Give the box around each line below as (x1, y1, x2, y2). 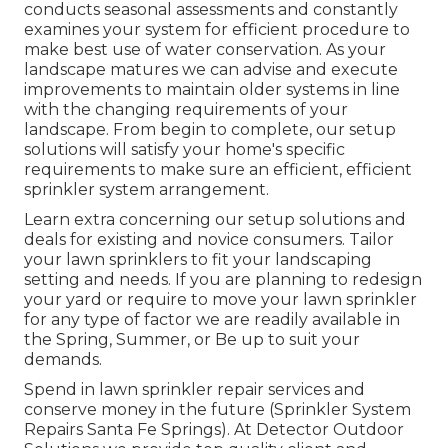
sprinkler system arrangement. (24, 179, 269, 199)
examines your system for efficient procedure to (24, 19, 410, 39)
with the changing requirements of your (24, 99, 348, 119)
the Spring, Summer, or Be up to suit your (24, 329, 360, 349)
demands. (24, 349, 102, 369)
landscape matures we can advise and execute (24, 59, 398, 79)
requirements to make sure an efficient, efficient (24, 159, 412, 179)
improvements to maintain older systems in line (24, 79, 400, 99)
